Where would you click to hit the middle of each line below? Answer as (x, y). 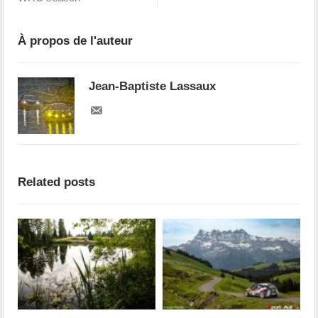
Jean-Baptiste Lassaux (153, 87)
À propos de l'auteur (76, 41)
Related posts (57, 182)
